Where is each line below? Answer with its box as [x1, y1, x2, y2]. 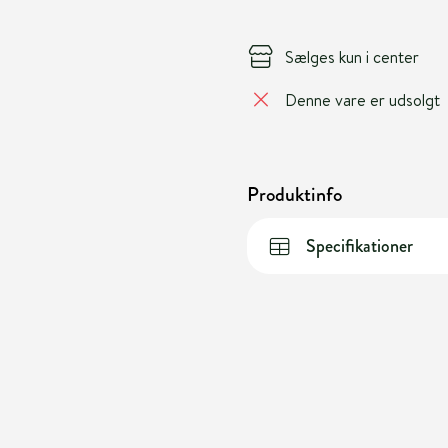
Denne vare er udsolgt [284, 88, 440, 111]
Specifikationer [305, 232, 413, 259]
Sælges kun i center [284, 45, 419, 68]
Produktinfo [246, 180, 342, 209]
